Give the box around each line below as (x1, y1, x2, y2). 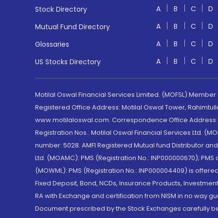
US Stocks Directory (35, 57, 101, 67)
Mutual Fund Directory (35, 22, 110, 32)
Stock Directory (35, 4, 87, 14)
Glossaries (35, 39, 69, 49)
